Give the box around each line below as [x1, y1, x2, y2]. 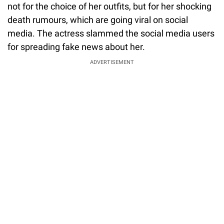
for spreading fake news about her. [7, 41, 147, 52]
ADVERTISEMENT [90, 58, 134, 65]
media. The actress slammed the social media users [7, 27, 214, 38]
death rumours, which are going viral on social [7, 14, 188, 25]
